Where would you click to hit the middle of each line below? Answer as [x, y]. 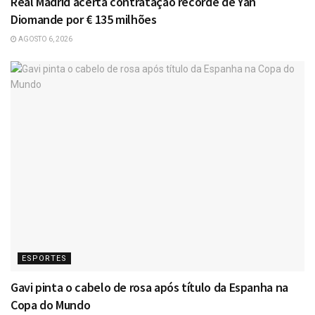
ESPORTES [44, 258]
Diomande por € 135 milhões [84, 19]
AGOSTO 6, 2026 [45, 39]
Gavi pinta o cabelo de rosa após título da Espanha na [149, 287]
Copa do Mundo [51, 304]
